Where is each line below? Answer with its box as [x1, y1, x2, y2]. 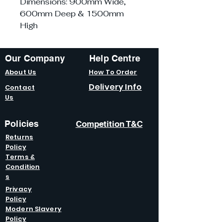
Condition [5, 162, 40, 172]
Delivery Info [89, 81, 142, 93]
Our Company [5, 53, 65, 64]
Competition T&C [75, 119, 143, 129]
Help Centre [89, 53, 140, 64]
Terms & [5, 152, 35, 162]
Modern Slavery [5, 204, 61, 214]
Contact [5, 83, 35, 93]
